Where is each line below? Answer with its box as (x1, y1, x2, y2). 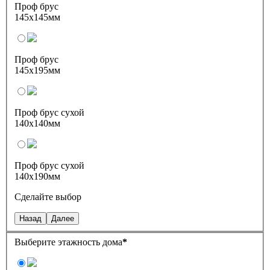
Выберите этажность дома (14, 236, 122, 247)
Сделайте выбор (14, 192, 81, 202)
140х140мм (14, 118, 60, 129)
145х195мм (14, 65, 60, 76)
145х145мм (14, 12, 60, 23)
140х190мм (14, 171, 60, 182)
